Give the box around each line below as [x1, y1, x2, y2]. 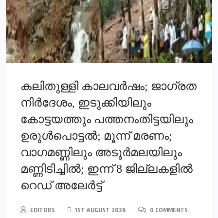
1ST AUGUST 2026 [73, 206, 126, 214]
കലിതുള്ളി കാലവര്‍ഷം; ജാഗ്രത [20, 80, 197, 93]
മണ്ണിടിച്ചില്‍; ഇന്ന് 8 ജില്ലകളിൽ [20, 163, 193, 176]
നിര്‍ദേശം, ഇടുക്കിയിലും [20, 96, 151, 109]
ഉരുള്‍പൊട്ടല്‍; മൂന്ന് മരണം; [20, 129, 172, 143]
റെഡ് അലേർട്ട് [20, 179, 102, 192]
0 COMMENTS [148, 206, 188, 214]
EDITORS [30, 206, 55, 214]
